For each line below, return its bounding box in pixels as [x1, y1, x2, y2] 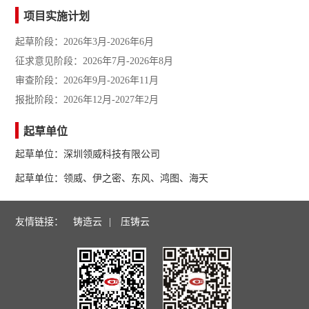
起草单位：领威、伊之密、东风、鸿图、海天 [15, 173, 209, 184]
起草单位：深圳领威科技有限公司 [15, 149, 161, 160]
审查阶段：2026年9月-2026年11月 [15, 75, 159, 86]
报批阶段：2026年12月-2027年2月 [15, 94, 159, 106]
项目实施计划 [23, 10, 90, 23]
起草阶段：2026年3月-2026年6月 [15, 37, 154, 48]
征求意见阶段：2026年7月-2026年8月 [15, 56, 174, 67]
